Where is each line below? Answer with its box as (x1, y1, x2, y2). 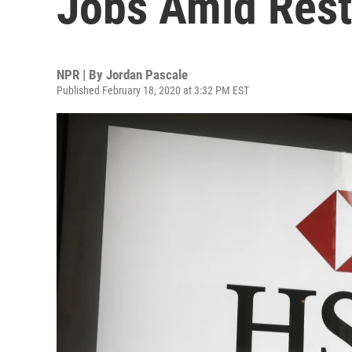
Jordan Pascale (106, 67, 188, 82)
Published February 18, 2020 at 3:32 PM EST (57, 84, 249, 97)
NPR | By (57, 67, 106, 82)
